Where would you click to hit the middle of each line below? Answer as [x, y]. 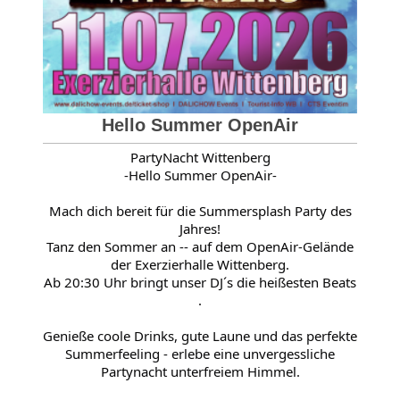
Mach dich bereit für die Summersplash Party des [200, 210]
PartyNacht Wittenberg [200, 157]
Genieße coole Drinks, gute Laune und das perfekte [200, 335]
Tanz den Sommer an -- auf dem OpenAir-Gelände [200, 246]
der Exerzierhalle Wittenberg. [200, 264]
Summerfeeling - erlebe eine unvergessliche [200, 353]
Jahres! [200, 228]
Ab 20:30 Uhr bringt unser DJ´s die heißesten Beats [200, 282]
